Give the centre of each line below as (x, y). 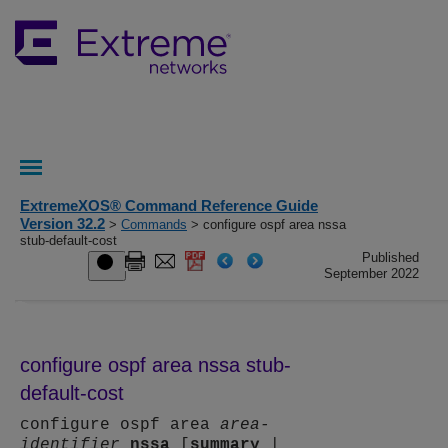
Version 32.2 (62, 223)
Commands (154, 224)
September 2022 (372, 273)
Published (391, 257)
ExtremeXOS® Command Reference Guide (169, 205)
